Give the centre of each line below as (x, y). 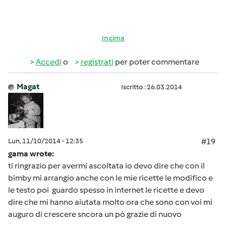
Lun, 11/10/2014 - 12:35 (46, 141)
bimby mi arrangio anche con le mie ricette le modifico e (110, 178)
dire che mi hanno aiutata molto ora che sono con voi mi (110, 202)
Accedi (48, 62)
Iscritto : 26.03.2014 (152, 87)
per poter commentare (156, 62)
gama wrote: (31, 154)
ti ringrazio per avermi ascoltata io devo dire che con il (106, 166)
